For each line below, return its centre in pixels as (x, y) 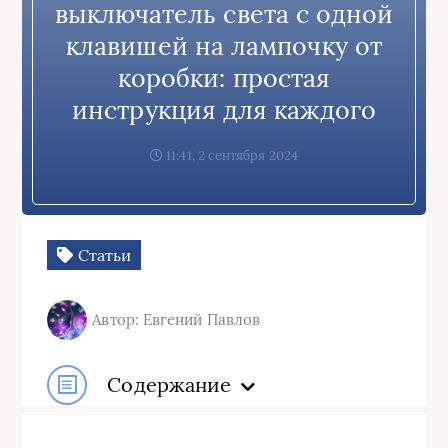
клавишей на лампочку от (224, 45)
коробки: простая (224, 77)
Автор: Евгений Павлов (176, 319)
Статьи (102, 254)
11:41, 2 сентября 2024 (230, 155)
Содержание (169, 384)
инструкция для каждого (224, 109)
